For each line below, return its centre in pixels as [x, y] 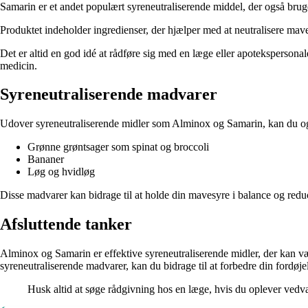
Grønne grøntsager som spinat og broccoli [118, 147]
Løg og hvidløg [61, 172]
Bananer [46, 159]
